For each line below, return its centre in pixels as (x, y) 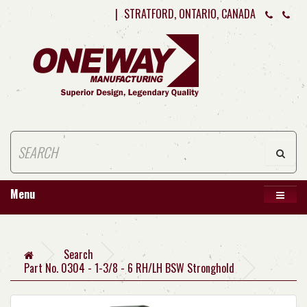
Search (78, 254)
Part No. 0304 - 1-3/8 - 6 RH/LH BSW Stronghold (129, 268)
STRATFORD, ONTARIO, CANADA (190, 14)
